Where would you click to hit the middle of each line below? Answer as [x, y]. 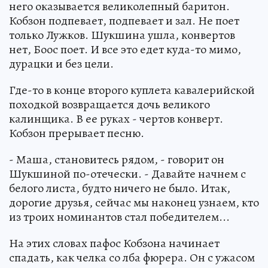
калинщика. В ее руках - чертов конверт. [116, 118]
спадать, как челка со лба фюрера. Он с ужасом [132, 257]
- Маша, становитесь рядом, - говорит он [117, 159]
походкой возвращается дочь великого [109, 104]
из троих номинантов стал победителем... [119, 217]
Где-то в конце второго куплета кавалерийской [132, 90]
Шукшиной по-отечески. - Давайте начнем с [127, 173]
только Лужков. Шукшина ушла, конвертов [122, 35]
